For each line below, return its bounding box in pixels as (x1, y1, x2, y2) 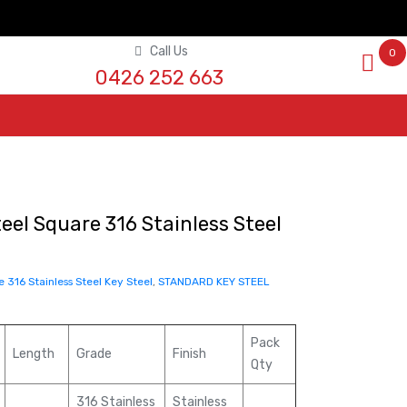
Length (13, 345, 55, 362)
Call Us (150, 44, 189, 59)
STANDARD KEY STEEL (158, 275, 269, 288)
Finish (173, 345, 206, 362)
